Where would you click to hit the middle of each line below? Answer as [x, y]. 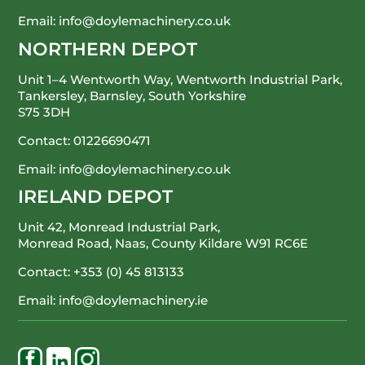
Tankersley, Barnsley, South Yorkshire [132, 95]
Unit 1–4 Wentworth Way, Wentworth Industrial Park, [180, 79]
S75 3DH [44, 112]
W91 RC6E [277, 243]
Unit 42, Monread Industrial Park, [119, 226]
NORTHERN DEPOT [108, 49]
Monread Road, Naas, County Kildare [132, 243]
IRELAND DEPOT [96, 196]
